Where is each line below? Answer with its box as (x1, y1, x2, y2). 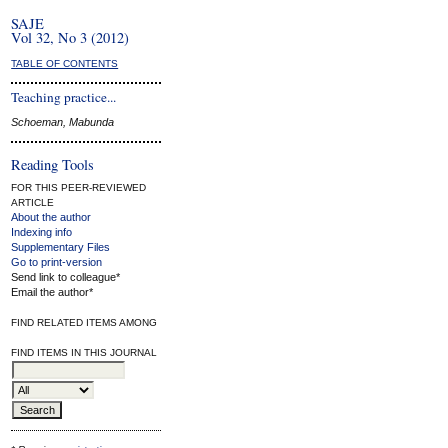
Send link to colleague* (11, 270, 121, 283)
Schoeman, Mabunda (11, 116, 115, 129)
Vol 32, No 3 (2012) (11, 27, 130, 47)
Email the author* (11, 285, 94, 298)
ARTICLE (11, 196, 55, 208)
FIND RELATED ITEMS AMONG (11, 316, 158, 328)
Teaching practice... (11, 87, 117, 106)
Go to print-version (11, 255, 103, 268)
